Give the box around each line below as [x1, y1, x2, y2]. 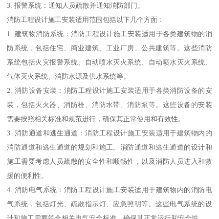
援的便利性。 [7, 171, 48, 179]
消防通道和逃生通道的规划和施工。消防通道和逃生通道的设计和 [7, 143, 212, 151]
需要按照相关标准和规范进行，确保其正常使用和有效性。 [7, 114, 185, 123]
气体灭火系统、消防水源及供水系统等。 [7, 72, 131, 80]
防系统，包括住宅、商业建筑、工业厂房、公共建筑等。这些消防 [7, 44, 212, 52]
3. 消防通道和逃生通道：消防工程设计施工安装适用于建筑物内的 [7, 129, 212, 137]
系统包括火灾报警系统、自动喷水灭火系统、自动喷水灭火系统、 [7, 58, 212, 66]
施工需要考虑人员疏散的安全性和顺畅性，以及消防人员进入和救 [7, 157, 212, 165]
